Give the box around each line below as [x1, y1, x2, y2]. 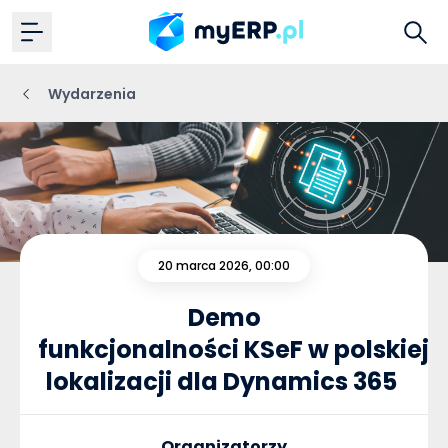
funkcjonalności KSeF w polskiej [38, 332, 429, 366]
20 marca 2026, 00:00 [158, 256, 290, 274]
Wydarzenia [48, 84, 136, 104]
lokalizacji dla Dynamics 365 [46, 364, 402, 398]
